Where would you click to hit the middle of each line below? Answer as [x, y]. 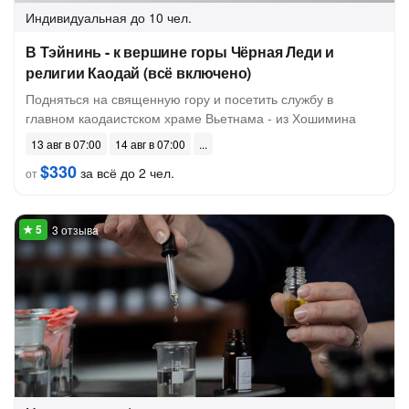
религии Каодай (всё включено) [139, 73]
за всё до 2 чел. [126, 173]
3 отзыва [75, 230]
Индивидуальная [76, 17]
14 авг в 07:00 [150, 144]
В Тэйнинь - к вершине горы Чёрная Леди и [180, 52]
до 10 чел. [161, 17]
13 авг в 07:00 [66, 144]
